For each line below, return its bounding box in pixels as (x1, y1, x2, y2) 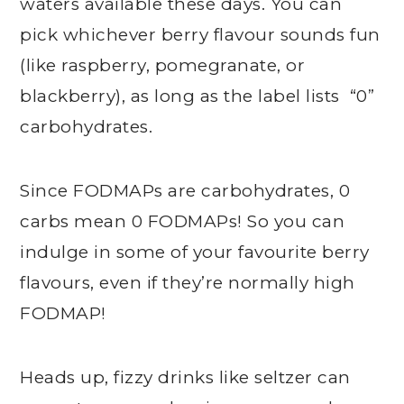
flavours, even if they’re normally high (20, 272, 355, 293)
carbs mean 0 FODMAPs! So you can (20, 211, 345, 232)
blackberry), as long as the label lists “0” (20, 86, 375, 106)
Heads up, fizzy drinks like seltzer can (20, 367, 351, 388)
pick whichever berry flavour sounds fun (20, 24, 381, 45)
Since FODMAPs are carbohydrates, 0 (20, 180, 351, 201)
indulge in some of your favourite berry (20, 242, 370, 262)
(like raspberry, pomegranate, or (20, 55, 306, 76)
